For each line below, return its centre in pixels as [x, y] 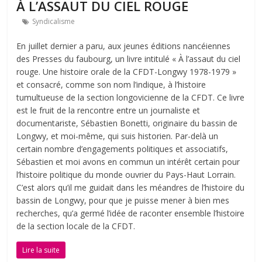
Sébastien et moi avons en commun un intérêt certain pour [128, 162]
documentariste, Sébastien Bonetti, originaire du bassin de [127, 123]
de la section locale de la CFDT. [76, 226]
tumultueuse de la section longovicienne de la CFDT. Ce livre [131, 98]
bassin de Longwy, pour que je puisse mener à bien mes [123, 201]
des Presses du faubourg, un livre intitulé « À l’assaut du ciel [129, 59]
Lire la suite [41, 250]
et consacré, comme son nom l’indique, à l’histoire [111, 85]
